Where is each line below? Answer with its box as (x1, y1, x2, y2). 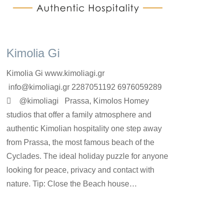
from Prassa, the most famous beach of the (6, 138, 154, 147)
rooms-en (6, 198, 33, 206)
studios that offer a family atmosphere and (6, 110, 151, 119)
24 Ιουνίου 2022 (106, 198, 151, 206)
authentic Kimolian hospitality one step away (6, 124, 162, 133)
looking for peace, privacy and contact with (6, 165, 154, 174)
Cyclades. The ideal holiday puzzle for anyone (6, 151, 168, 160)
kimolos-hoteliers (50, 198, 99, 206)
